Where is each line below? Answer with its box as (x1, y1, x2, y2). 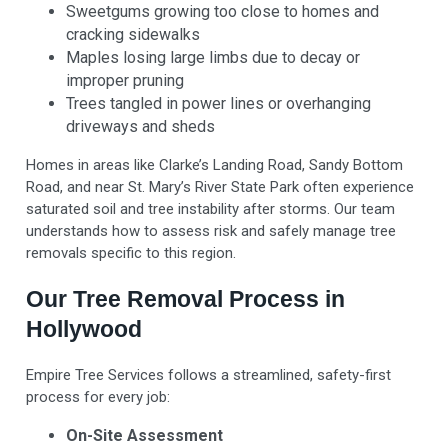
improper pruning (66, 71, 185, 91)
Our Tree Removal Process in (26, 286, 346, 313)
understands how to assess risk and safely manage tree (26, 222, 397, 241)
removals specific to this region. (26, 244, 237, 263)
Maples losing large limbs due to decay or (66, 48, 361, 68)
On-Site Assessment (66, 426, 224, 446)
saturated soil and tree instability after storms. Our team (26, 200, 396, 219)
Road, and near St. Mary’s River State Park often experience (26, 178, 415, 197)
